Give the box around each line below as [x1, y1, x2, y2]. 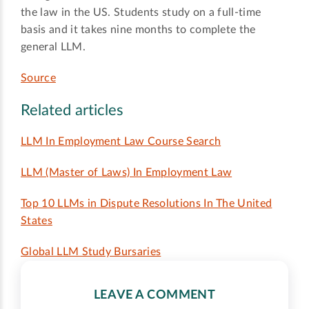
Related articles [21, 103, 123, 119]
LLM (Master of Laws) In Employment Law [21, 166, 232, 178]
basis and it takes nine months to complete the [21, 24, 256, 36]
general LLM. [21, 41, 86, 53]
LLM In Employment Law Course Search [21, 135, 221, 147]
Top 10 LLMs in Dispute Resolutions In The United [21, 197, 272, 209]
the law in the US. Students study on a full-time [21, 7, 261, 19]
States [21, 215, 52, 226]
